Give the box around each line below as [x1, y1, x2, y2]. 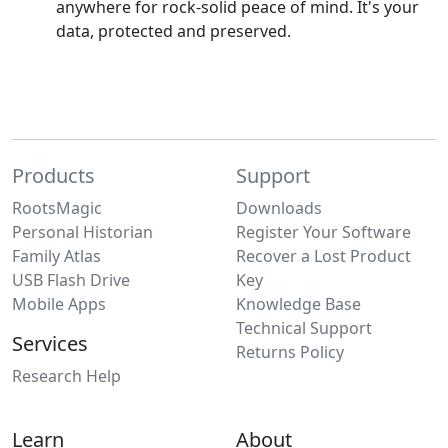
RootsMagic [12, 197, 102, 219]
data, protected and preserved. [56, 20, 291, 42]
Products [12, 162, 95, 189]
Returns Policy [236, 341, 344, 363]
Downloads [236, 197, 322, 219]
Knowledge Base [236, 293, 361, 315]
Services [12, 330, 88, 357]
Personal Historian [12, 221, 153, 243]
